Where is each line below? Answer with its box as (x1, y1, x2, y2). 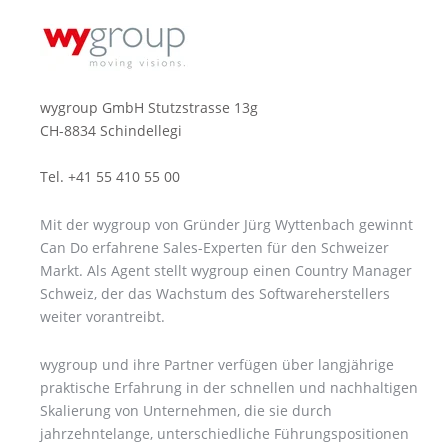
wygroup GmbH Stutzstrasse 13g (40, 98, 258, 118)
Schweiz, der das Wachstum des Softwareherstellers (40, 284, 390, 304)
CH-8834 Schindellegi (40, 121, 182, 141)
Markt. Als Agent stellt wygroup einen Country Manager (40, 261, 412, 281)
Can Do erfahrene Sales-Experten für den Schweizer (40, 238, 389, 258)
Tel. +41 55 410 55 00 (40, 167, 184, 187)
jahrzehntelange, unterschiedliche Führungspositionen (40, 424, 409, 444)
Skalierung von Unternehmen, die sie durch (40, 401, 332, 421)
